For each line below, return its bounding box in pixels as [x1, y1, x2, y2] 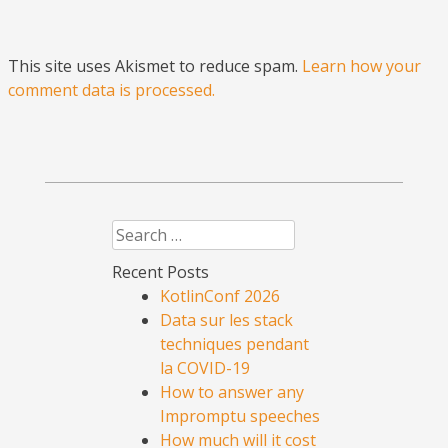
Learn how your [302, 55, 421, 78]
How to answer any [160, 381, 304, 404]
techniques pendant [160, 333, 309, 356]
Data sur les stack [160, 309, 293, 332]
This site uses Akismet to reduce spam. [8, 55, 302, 78]
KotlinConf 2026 [160, 285, 280, 308]
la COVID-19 [160, 357, 250, 380]
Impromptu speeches [160, 405, 320, 428]
